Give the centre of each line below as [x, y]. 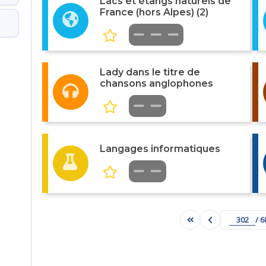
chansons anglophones [156, 83]
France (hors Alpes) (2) [154, 12]
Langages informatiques [160, 149]
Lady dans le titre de [150, 72]
